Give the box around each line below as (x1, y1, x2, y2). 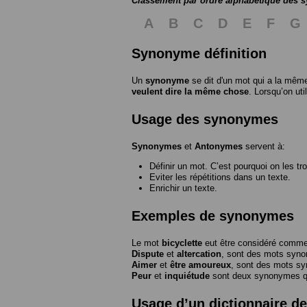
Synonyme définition (132, 46, 267, 62)
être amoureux (170, 260, 231, 271)
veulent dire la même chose (132, 86, 249, 97)
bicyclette (162, 238, 202, 249)
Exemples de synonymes (132, 208, 294, 224)
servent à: (243, 141, 285, 152)
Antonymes (195, 141, 243, 152)
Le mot (132, 238, 162, 249)
